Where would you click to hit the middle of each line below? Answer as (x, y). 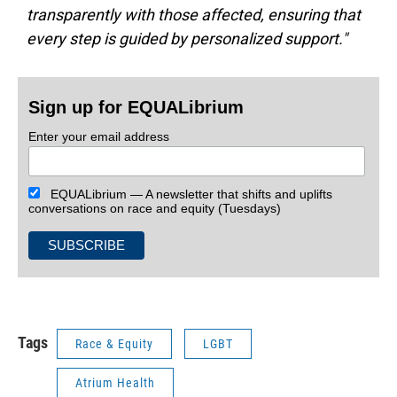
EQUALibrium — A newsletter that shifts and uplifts (187, 194)
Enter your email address (99, 136)
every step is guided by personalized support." (187, 39)
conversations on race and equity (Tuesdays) (155, 208)
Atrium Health (115, 382)
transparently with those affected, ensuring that (194, 15)
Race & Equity (114, 343)
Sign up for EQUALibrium (136, 107)
